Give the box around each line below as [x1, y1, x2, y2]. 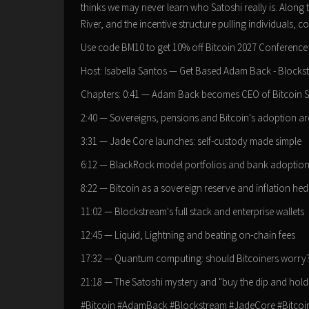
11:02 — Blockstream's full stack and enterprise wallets [81, 205, 304, 218]
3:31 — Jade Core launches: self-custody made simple [81, 134, 301, 148]
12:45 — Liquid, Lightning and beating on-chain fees [81, 228, 295, 241]
